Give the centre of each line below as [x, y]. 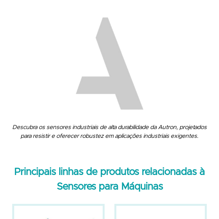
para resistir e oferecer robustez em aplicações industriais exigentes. [109, 136]
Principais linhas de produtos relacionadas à [109, 172]
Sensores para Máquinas [109, 186]
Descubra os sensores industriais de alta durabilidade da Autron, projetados [109, 127]
